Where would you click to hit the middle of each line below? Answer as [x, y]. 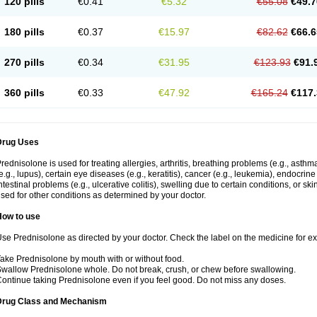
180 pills [24, 32]
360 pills [24, 93]
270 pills [24, 62]
